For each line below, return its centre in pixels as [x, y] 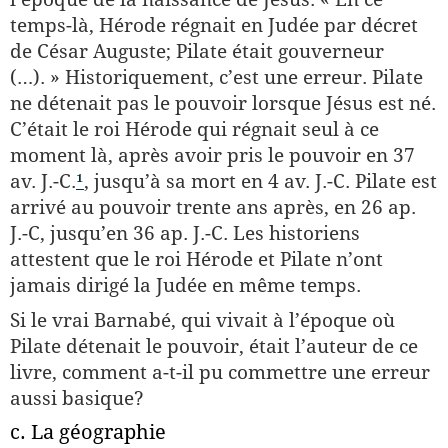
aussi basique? [77, 398]
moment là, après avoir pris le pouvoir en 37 [212, 155]
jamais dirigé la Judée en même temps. [185, 285]
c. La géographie [88, 432]
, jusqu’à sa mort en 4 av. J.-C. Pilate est [260, 181]
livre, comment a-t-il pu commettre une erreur [220, 372]
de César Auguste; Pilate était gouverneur [197, 51]
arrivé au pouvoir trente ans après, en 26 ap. [213, 207]
